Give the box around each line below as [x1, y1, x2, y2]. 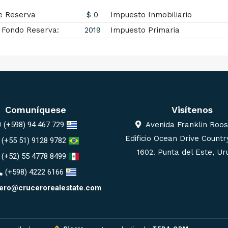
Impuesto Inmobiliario [110, 10, 192, 19]
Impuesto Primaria [110, 25, 180, 35]
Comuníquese [5, 104, 67, 115]
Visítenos [172, 104, 213, 115]
